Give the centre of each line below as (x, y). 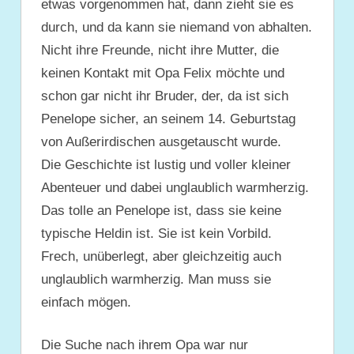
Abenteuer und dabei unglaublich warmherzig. (175, 187)
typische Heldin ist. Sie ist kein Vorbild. (156, 233)
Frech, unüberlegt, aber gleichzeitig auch (161, 256)
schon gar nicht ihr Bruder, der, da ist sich (165, 96)
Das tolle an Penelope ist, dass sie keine (161, 210)
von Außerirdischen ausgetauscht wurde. (161, 141)
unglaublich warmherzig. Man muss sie (156, 279)
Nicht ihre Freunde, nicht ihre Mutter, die (160, 50)
